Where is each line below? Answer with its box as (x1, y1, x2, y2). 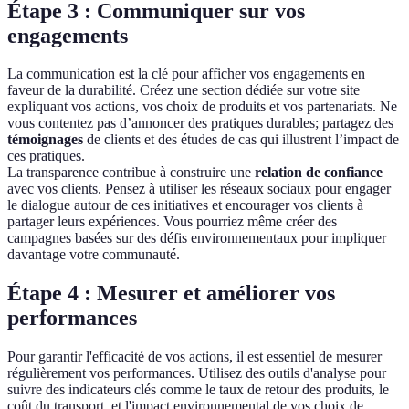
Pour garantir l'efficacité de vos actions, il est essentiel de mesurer (7, 349, 382, 365)
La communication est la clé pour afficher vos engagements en (7, 66, 365, 82)
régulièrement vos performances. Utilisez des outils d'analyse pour (7, 365, 386, 382)
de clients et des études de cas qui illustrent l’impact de (83, 131, 399, 148)
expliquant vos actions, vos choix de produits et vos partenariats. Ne (7, 99, 397, 115)
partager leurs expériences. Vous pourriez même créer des (7, 214, 337, 230)
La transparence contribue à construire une (7, 164, 255, 181)
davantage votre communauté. (7, 246, 180, 263)
